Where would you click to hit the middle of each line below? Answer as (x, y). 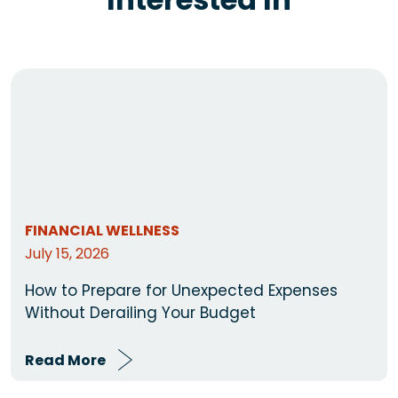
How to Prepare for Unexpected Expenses (181, 290)
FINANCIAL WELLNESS (102, 230)
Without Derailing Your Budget (140, 312)
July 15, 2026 (67, 253)
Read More (65, 360)
